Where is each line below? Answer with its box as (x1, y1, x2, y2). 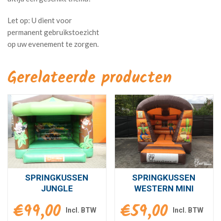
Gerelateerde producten (7, 65, 172, 91)
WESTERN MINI (134, 183, 194, 193)
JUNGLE (40, 183, 73, 193)
